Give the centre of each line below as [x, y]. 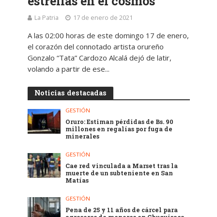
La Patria [46, 17]
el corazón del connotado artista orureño [95, 46]
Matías [77, 180]
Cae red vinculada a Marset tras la [122, 166]
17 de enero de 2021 [103, 17]
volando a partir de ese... [68, 69]
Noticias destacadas [70, 93]
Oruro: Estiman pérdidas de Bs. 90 [120, 121]
